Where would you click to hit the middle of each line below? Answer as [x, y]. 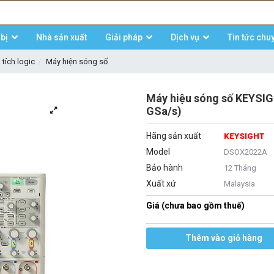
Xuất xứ [161, 183]
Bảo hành [164, 168]
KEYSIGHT [245, 136]
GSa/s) [164, 111]
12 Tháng [240, 168]
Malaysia [240, 184]
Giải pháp [124, 37]
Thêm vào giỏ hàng [224, 238]
